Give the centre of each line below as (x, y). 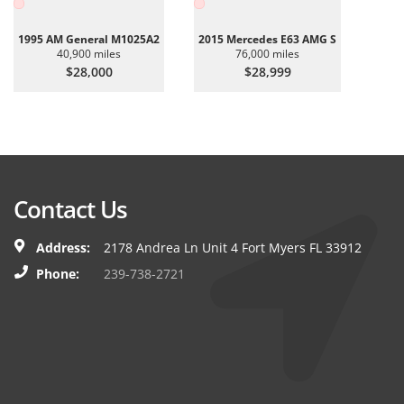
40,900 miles (89, 54)
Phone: (58, 274)
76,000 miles (267, 54)
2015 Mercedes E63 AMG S (267, 39)
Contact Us (70, 209)
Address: (63, 248)
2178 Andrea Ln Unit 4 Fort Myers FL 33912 (233, 248)
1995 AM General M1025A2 (89, 39)
